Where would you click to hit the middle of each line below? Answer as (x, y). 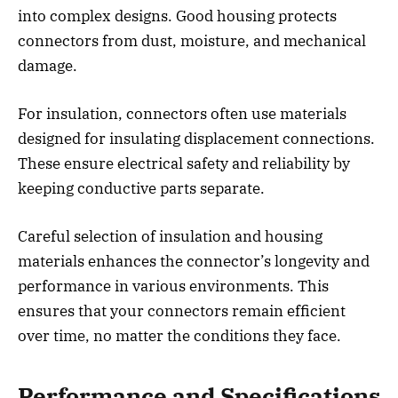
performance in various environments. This (173, 287)
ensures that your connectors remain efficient (182, 311)
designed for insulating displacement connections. (196, 139)
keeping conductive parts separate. (141, 189)
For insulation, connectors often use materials (182, 114)
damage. (48, 65)
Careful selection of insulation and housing (170, 237)
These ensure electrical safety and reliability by (184, 164)
